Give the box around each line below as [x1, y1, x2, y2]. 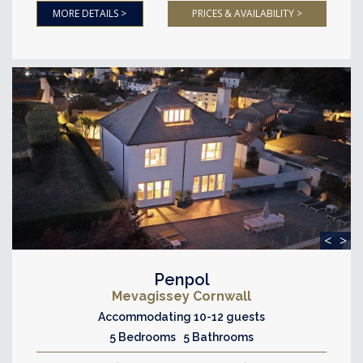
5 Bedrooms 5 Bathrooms [109, 331, 254, 344]
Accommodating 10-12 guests [98, 310, 265, 323]
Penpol [153, 270, 210, 289]
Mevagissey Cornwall [112, 288, 251, 304]
